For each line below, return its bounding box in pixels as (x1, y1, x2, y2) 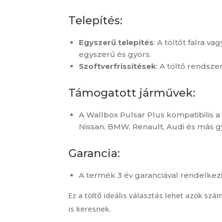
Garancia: (68, 146, 120, 160)
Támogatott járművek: (68, 86, 195, 100)
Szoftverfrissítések (79, 61, 156, 71)
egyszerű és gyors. (79, 49, 151, 59)
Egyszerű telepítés (79, 37, 154, 47)
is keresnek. (68, 203, 111, 214)
